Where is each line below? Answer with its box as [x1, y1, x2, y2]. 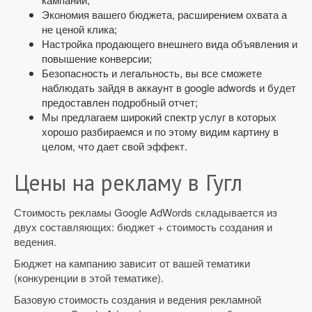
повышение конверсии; [42, 51, 152, 65]
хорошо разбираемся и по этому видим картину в [42, 124, 279, 139]
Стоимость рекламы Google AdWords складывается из [14, 205, 277, 219]
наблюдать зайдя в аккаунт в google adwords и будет [42, 80, 296, 95]
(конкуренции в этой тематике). [14, 270, 166, 285]
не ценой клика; [42, 22, 117, 36]
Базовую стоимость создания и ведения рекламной [14, 292, 261, 306]
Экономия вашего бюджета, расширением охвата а [42, 7, 287, 22]
